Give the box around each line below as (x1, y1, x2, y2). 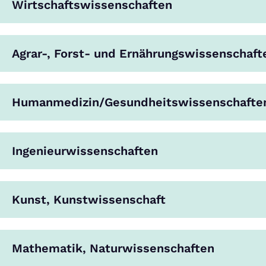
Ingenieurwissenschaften (12, 144, 158, 158)
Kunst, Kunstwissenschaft (12, 192, 166, 207)
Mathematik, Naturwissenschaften (12, 241, 214, 255)
